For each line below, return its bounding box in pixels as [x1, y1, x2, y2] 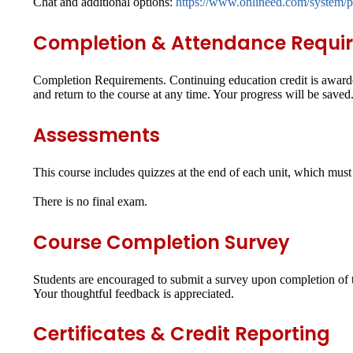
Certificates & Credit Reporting [33, 321, 330, 347]
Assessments [33, 121, 160, 148]
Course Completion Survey [33, 229, 290, 255]
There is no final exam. [33, 194, 147, 208]
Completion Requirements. [33, 72, 166, 87]
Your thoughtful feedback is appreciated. [33, 286, 234, 300]
